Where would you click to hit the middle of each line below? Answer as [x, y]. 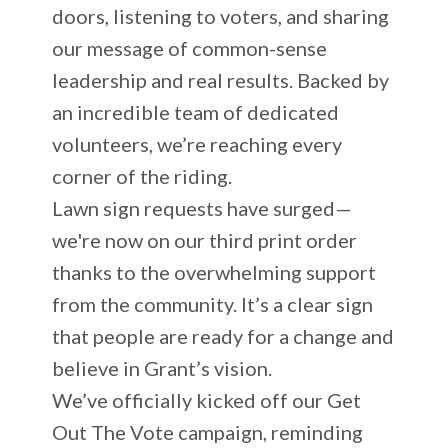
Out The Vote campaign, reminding [208, 431]
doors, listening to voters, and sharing [221, 15]
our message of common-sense [190, 47]
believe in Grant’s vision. [162, 367]
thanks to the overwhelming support [214, 271]
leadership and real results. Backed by [221, 79]
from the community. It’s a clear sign [213, 303]
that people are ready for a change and [223, 335]
